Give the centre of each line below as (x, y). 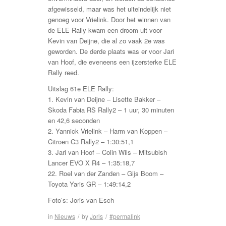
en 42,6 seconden (74, 121)
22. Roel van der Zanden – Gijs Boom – (106, 174)
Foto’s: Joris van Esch (81, 200)
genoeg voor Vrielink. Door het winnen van (109, 20)
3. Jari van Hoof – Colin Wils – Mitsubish (107, 152)
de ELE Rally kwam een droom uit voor (105, 30)
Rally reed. (64, 73)
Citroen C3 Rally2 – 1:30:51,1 (91, 142)
